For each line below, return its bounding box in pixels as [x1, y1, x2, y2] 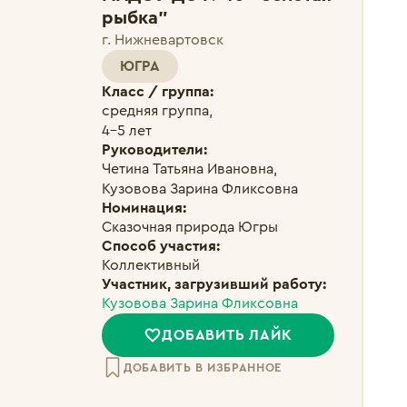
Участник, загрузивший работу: [102, 277, 326, 292]
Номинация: [102, 201, 186, 215]
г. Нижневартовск [102, 33, 223, 47]
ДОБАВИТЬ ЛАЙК [162, 328, 293, 342]
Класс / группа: [102, 84, 213, 99]
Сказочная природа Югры [102, 220, 278, 234]
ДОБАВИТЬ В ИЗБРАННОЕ [124, 362, 282, 373]
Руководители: [102, 143, 207, 157]
